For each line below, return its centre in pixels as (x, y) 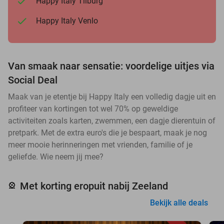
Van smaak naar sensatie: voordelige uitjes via (111, 66)
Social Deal (33, 80)
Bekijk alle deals (179, 202)
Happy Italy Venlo (67, 20)
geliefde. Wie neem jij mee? (56, 156)
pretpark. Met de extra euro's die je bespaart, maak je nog (107, 132)
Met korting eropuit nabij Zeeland (94, 186)
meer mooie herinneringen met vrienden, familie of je (100, 144)
